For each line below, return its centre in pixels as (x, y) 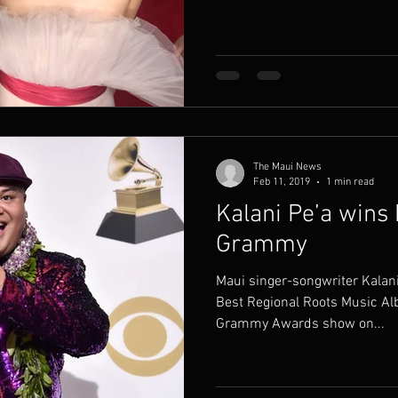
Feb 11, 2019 (282, 182)
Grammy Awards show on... (300, 324)
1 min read (350, 182)
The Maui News (287, 167)
